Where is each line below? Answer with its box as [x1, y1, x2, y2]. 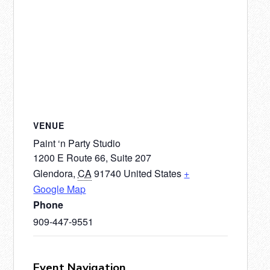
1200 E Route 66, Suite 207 [33, 151, 152, 165]
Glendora [33, 166, 74, 181]
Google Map [33, 182, 86, 196]
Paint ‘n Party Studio [33, 136, 121, 151]
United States [124, 166, 182, 181]
